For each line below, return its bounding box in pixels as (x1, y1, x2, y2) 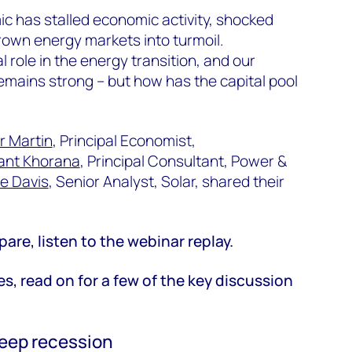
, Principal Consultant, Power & (79, 150, 287, 171)
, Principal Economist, (52, 130, 196, 151)
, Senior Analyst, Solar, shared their (48, 170, 284, 192)
